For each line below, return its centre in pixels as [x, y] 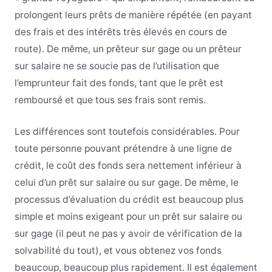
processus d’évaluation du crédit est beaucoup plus [129, 200]
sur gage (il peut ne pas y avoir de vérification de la [128, 234]
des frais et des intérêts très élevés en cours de [121, 32]
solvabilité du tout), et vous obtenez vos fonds [118, 251]
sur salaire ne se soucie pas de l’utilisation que [117, 66]
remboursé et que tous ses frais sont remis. [110, 100]
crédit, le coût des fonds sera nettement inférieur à [128, 166]
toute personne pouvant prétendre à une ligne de [123, 149]
